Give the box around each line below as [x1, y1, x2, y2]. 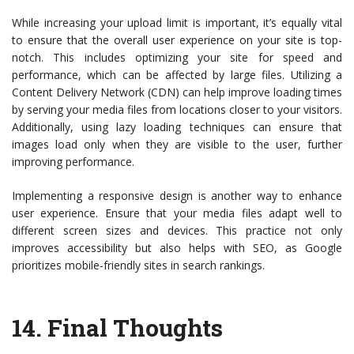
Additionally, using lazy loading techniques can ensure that [12, 119, 342, 135]
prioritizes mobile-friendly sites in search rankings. [12, 258, 265, 273]
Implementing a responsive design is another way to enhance [12, 188, 342, 204]
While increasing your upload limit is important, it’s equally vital [12, 15, 342, 31]
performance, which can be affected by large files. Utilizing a [12, 67, 342, 83]
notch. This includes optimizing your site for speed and [12, 50, 342, 66]
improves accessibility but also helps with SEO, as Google [12, 240, 342, 256]
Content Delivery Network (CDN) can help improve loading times [12, 85, 342, 100]
